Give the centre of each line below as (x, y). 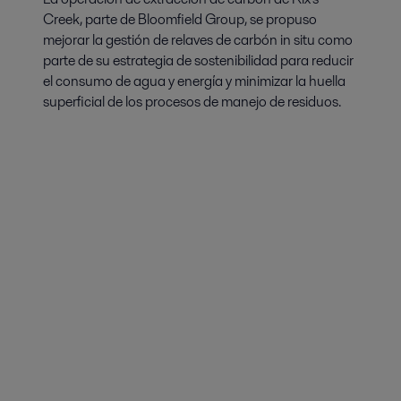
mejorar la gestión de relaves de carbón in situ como (198, 40)
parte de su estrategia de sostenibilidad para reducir (198, 60)
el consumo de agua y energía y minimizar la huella (194, 81)
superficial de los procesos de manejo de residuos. (192, 102)
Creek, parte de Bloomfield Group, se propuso (180, 19)
